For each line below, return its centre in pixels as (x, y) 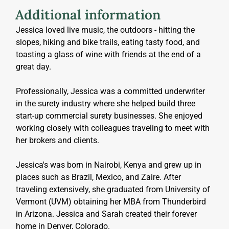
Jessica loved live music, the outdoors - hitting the (106, 30)
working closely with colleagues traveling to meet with (113, 128)
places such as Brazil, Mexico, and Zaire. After (99, 177)
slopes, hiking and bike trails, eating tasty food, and (109, 42)
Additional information (88, 14)
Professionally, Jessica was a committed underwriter (111, 91)
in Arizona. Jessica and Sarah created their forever (107, 214)
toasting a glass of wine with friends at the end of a (109, 55)
